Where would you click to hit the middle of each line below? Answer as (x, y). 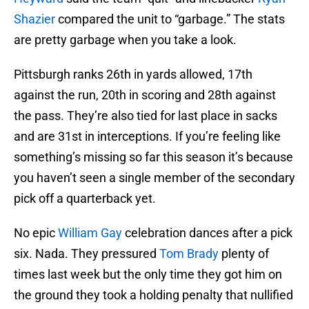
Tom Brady (189, 254)
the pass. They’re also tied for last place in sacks (146, 116)
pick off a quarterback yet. (85, 199)
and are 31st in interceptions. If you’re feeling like (147, 137)
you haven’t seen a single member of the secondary (154, 178)
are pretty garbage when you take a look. (125, 40)
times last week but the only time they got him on (148, 275)
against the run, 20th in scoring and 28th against (145, 95)
